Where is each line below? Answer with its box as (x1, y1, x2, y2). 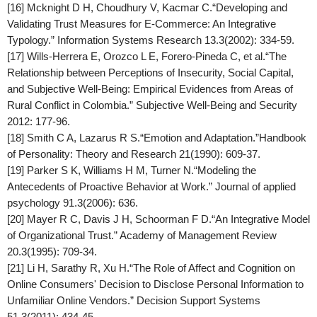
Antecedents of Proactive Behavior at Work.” (7, 180, 215, 192)
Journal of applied (215, 180, 296, 192)
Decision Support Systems (137, 294, 260, 306)
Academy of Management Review (120, 229, 277, 241)
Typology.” (7, 34, 54, 46)
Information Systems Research (54, 34, 202, 46)
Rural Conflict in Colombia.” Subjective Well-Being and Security (7, 99, 297, 111)
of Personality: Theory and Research (7, 148, 176, 160)
